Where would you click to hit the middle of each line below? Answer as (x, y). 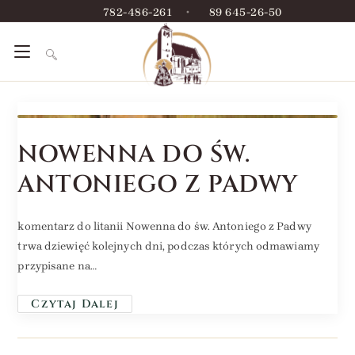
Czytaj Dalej (75, 304)
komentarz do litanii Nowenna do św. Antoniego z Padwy (164, 226)
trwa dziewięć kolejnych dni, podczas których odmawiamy (168, 246)
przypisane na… (57, 266)
